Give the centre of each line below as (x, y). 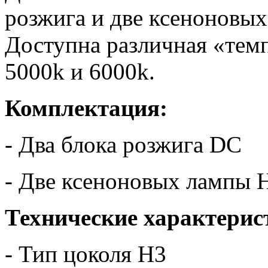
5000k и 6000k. (80, 71)
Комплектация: (86, 108)
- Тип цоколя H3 (86, 254)
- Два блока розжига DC (123, 144)
